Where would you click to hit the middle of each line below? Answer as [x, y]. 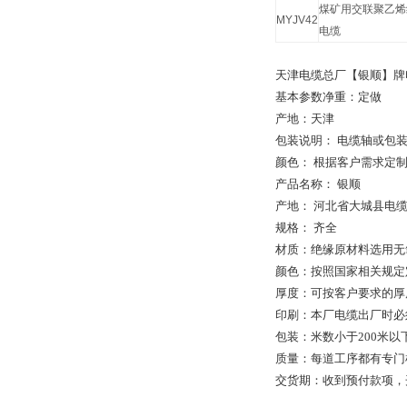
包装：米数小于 [317, 337]
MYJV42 [297, 20]
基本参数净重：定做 [328, 97]
